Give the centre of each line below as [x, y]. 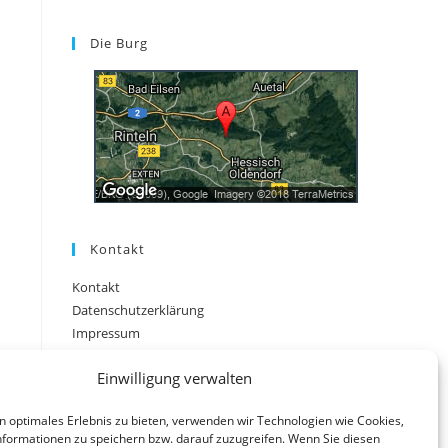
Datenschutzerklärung [138, 310]
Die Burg [119, 43]
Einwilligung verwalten [175, 378]
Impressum [106, 333]
